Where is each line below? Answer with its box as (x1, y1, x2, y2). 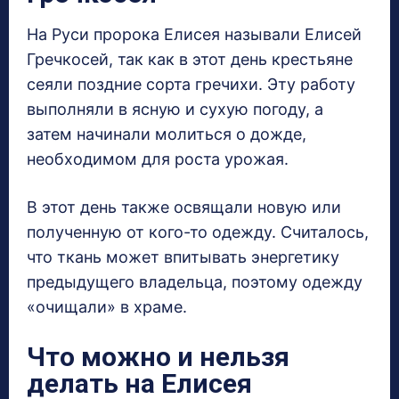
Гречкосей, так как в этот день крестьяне (27, 50, 353, 69)
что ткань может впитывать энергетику (27, 248, 339, 267)
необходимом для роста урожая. (27, 150, 289, 169)
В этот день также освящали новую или (27, 198, 341, 217)
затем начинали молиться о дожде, (27, 125, 306, 144)
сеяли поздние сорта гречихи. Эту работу (27, 75, 355, 94)
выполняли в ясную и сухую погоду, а (27, 100, 323, 119)
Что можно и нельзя (27, 341, 289, 373)
